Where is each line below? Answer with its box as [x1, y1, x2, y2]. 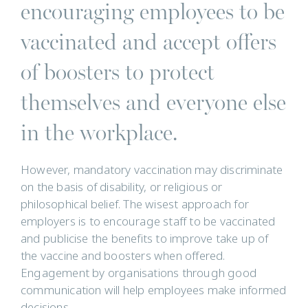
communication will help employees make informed [21, 282, 287, 299]
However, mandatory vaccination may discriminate [21, 162, 283, 179]
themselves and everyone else [21, 89, 286, 115]
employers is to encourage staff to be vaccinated [21, 213, 276, 230]
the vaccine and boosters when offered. [21, 247, 225, 265]
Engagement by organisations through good [21, 265, 257, 282]
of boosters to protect [21, 58, 214, 85]
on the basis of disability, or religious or [21, 179, 223, 196]
